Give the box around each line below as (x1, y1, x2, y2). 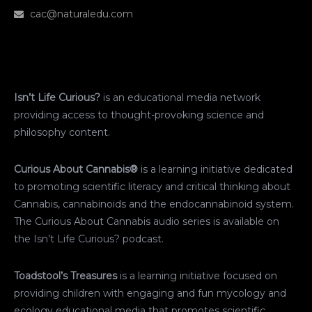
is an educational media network (100, 91, 260, 104)
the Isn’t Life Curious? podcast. (14, 233, 164, 246)
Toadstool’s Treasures (14, 270, 117, 283)
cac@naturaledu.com (29, 8, 133, 21)
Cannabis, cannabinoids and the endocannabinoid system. (14, 198, 294, 211)
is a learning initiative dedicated (138, 163, 292, 176)
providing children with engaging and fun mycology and (14, 287, 286, 300)
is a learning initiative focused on (117, 270, 277, 283)
